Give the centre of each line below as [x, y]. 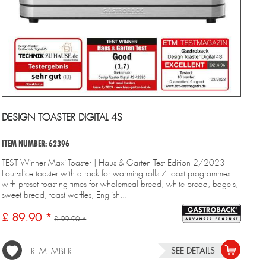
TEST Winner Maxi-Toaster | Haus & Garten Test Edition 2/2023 [114, 162]
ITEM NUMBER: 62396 [36, 143]
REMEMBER [52, 251]
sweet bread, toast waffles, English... [65, 194]
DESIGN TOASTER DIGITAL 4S [62, 117]
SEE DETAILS [193, 250]
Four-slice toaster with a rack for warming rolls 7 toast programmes [116, 173]
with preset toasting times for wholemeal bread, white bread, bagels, [120, 184]
